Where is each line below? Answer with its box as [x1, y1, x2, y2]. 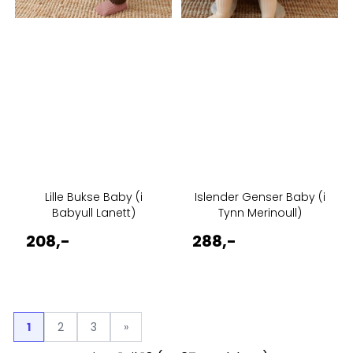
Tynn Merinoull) [217, 205, 302, 221]
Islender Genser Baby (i [194, 189, 325, 206]
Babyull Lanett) [51, 205, 136, 221]
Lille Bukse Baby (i [44, 189, 143, 206]
